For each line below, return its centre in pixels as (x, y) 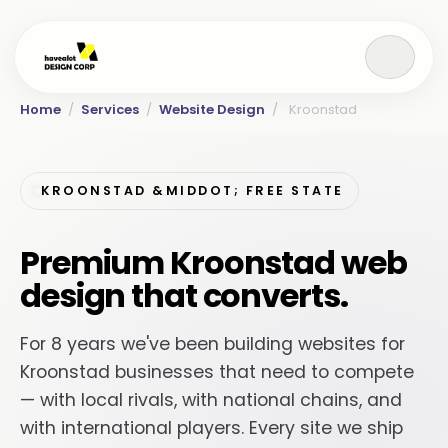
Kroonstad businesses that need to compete (217, 372)
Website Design (212, 109)
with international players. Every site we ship (211, 428)
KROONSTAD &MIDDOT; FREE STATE (192, 190)
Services (110, 109)
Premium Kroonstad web (213, 262)
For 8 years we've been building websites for (212, 344)
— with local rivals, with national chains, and (211, 400)
